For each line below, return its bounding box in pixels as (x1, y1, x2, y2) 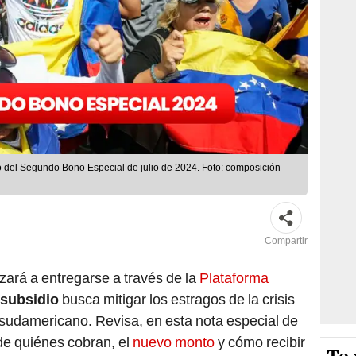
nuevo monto (130, 334, 215, 351)
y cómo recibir (215, 334, 305, 351)
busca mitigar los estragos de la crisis (62, 291, 295, 308)
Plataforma (196, 269, 269, 287)
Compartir (265, 235, 308, 247)
